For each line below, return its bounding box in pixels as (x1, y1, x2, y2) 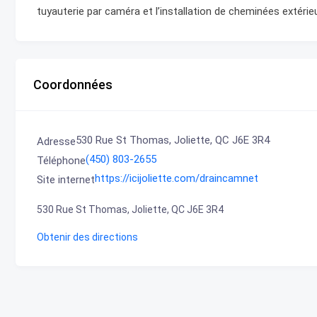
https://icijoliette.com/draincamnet (95, 171, 258, 185)
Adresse (37, 134, 76, 148)
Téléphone (37, 154, 86, 167)
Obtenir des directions (37, 231, 138, 243)
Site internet (37, 173, 95, 186)
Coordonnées (33, 76, 113, 92)
